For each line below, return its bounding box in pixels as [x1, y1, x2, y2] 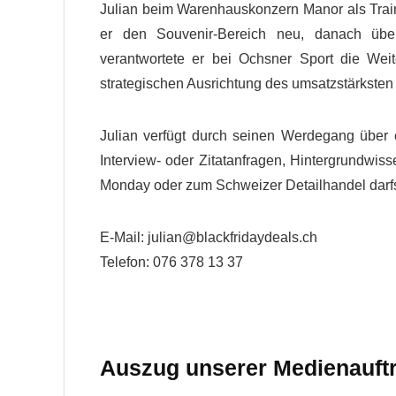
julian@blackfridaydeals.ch [148, 230, 317, 246]
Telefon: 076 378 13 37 [100, 255, 243, 270]
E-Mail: [100, 230, 148, 246]
